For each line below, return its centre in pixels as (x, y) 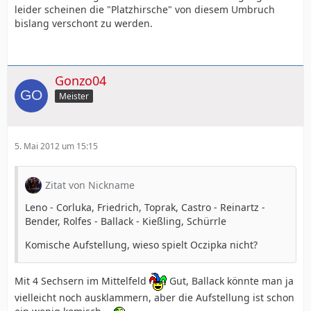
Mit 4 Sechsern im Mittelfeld (82, 281)
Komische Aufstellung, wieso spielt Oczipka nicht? (141, 245)
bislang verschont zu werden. (84, 23)
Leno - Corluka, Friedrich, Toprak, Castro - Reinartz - (145, 208)
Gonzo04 (81, 80)
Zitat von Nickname (90, 185)
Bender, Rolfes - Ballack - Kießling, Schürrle (126, 221)
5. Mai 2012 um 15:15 (56, 146)
